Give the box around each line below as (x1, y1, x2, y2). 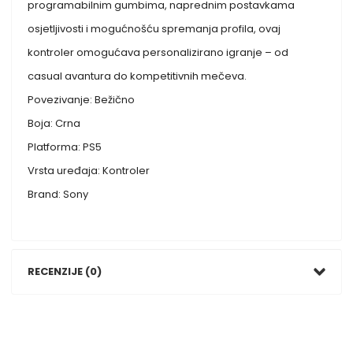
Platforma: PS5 (28, 139, 102, 154)
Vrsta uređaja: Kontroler (28, 162, 150, 178)
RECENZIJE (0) (28, 263, 102, 279)
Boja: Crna (28, 115, 81, 131)
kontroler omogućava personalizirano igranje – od (28, 44, 289, 60)
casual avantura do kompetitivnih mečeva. (28, 68, 247, 84)
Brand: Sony (28, 186, 89, 202)
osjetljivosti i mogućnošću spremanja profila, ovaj (28, 20, 281, 36)
